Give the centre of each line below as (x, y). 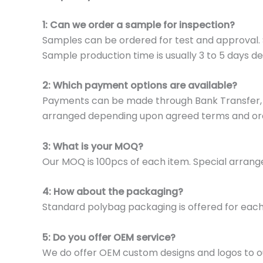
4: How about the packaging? (113, 192)
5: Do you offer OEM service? (109, 237)
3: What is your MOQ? (93, 146)
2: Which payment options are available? (140, 86)
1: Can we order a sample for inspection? (139, 25)
